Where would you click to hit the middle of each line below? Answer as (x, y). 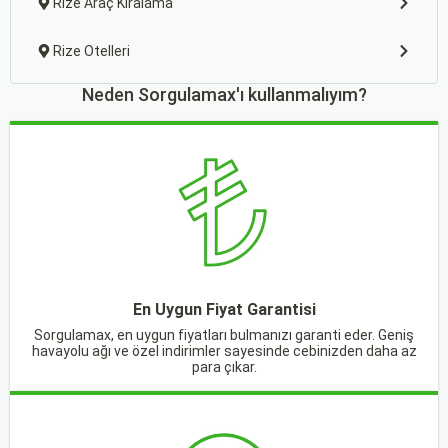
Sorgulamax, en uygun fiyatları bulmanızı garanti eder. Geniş (224, 335)
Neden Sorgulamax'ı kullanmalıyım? (224, 94)
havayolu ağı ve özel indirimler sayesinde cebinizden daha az (224, 351)
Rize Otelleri (91, 51)
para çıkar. (224, 367)
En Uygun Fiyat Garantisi (224, 309)
